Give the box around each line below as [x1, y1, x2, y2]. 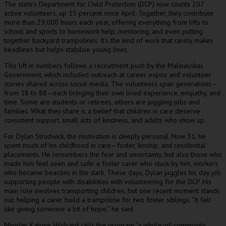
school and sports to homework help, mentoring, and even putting [4, 27, 203, 36]
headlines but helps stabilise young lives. [4, 45, 129, 54]
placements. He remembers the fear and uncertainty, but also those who [4, 150, 222, 159]
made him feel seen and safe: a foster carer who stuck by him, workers [4, 159, 218, 168]
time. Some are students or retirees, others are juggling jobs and [4, 97, 200, 106]
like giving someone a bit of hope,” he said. [4, 204, 135, 213]
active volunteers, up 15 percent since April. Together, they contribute [4, 9, 213, 18]
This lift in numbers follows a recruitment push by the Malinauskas [4, 61, 203, 70]
